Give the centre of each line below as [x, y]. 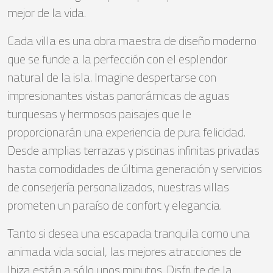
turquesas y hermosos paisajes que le [99, 114]
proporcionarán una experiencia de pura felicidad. [126, 132]
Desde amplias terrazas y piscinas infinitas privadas [133, 151]
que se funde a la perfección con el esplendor [117, 59]
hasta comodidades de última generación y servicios [135, 169]
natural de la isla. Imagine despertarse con [112, 77]
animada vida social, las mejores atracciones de [124, 252]
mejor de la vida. [47, 13]
